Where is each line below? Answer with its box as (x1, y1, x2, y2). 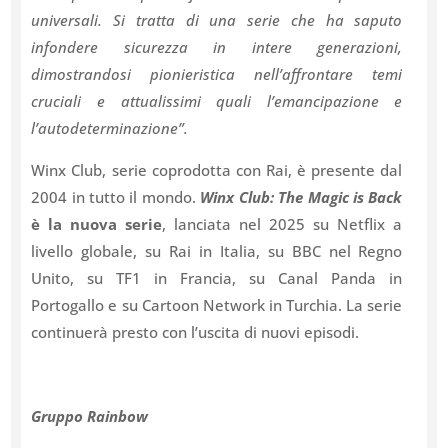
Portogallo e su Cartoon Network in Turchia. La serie (31, 295, 403, 315)
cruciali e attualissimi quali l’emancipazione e (31, 91, 403, 111)
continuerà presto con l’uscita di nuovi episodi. (31, 322, 360, 342)
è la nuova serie (31, 214, 163, 234)
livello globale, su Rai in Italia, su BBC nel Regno (31, 241, 403, 261)
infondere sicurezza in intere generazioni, (31, 37, 403, 57)
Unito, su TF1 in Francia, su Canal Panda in (31, 268, 403, 288)
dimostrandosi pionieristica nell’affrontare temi (31, 64, 403, 84)
